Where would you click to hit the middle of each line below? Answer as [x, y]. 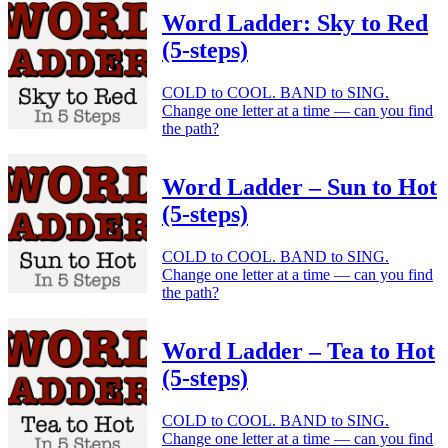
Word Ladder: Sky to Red [295, 23]
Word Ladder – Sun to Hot [299, 186]
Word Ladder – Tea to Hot [298, 350]
